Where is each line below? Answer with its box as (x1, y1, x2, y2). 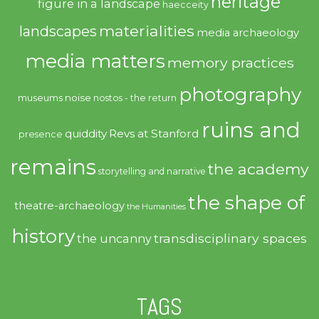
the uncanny (77, 231, 152, 246)
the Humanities (126, 201, 186, 211)
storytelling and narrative (98, 165, 206, 177)
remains (9, 154, 96, 179)
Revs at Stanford (108, 126, 199, 140)
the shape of (187, 190, 305, 214)
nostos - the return (93, 92, 177, 103)
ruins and (201, 117, 300, 142)
